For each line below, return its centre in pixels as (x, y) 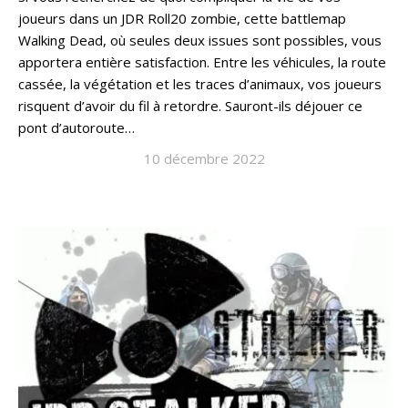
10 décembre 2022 (204, 158)
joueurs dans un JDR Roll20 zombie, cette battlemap (182, 18)
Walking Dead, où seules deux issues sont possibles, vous (200, 40)
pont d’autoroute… (76, 127)
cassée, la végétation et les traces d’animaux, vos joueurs (200, 84)
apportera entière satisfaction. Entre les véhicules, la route (202, 62)
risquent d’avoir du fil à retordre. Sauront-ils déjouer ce (190, 106)
